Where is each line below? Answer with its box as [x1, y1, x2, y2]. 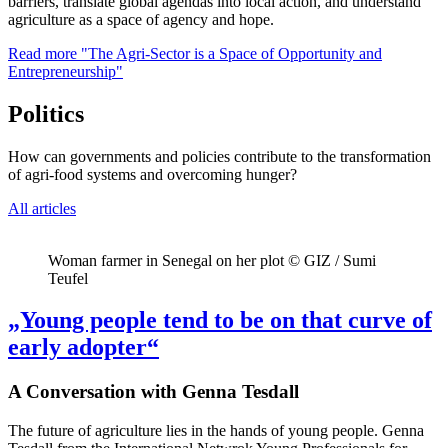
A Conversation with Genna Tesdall [8, 381, 299, 403]
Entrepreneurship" [8, 62, 123, 80]
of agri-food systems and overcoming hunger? [8, 165, 297, 183]
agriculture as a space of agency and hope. [8, 10, 274, 28]
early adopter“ [8, 334, 159, 361]
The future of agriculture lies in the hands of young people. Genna [8, 422, 424, 440]
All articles [8, 199, 76, 217]
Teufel [48, 269, 88, 287]
